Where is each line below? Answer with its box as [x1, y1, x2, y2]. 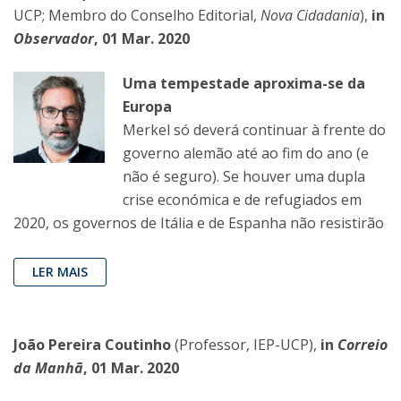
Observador [13, 29, 94, 49]
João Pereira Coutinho [13, 335, 171, 355]
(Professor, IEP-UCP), [171, 335, 320, 355]
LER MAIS [32, 263, 88, 281]
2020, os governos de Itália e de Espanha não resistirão [13, 213, 384, 234]
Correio [337, 335, 388, 355]
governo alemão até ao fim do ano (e [123, 143, 369, 164]
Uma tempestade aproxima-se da [123, 73, 365, 94]
